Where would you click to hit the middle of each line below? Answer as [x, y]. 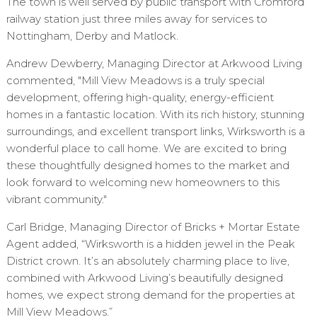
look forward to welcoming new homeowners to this [143, 183]
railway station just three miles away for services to [137, 19]
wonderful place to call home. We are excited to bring [146, 149]
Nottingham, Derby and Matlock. [92, 36]
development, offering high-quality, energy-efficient [140, 98]
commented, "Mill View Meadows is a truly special [135, 81]
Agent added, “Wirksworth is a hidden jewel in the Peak [150, 244]
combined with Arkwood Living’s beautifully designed [144, 278]
